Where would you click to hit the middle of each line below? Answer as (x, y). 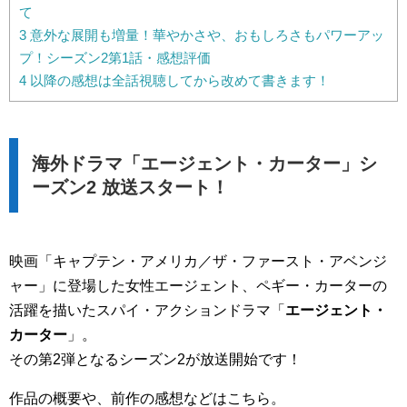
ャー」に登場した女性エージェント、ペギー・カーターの (198, 286)
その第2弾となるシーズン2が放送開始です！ (155, 360)
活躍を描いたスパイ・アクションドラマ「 (147, 311)
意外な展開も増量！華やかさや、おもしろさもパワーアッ (205, 35)
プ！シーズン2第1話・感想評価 (115, 58)
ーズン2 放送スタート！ (130, 188)
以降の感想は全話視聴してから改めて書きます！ (178, 81)
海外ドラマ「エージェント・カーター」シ (204, 164)
